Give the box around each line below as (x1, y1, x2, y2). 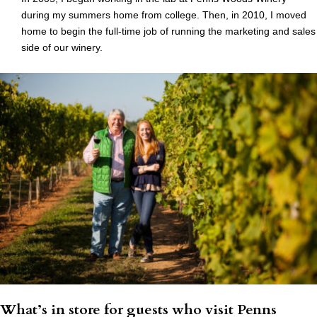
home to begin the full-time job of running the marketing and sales (21, 25, 316, 38)
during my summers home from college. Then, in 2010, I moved (21, 9, 306, 21)
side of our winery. (21, 42, 103, 54)
